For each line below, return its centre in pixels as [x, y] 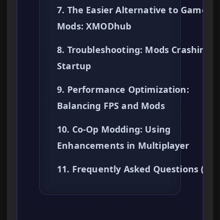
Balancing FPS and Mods [111, 106]
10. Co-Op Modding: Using [114, 129]
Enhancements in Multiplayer [123, 146]
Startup [74, 66]
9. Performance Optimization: [123, 90]
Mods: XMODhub [94, 26]
